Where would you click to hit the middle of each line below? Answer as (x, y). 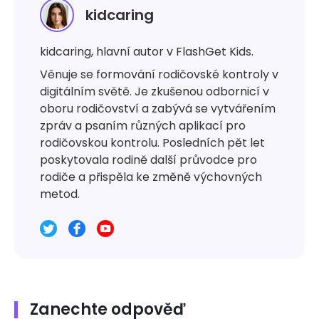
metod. (60, 194)
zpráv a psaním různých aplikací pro (143, 125)
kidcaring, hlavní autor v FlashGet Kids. (147, 51)
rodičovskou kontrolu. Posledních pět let (152, 142)
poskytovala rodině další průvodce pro (148, 159)
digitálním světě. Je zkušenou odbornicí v (155, 91)
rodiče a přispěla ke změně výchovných (151, 177)
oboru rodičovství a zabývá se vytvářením (158, 108)
